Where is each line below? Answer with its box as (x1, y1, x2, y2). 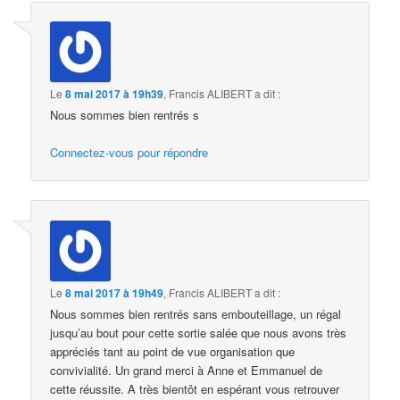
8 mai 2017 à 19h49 (65, 284, 164, 301)
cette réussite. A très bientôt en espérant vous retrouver (50, 379, 340, 397)
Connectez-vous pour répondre (50, 144, 209, 162)
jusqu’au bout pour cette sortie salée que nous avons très (50, 323, 347, 341)
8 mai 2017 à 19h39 (65, 86, 164, 103)
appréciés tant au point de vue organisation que (50, 342, 296, 360)
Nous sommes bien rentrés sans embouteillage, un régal (50, 304, 342, 322)
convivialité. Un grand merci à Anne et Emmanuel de (50, 361, 323, 379)
